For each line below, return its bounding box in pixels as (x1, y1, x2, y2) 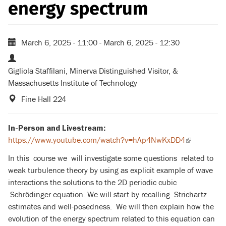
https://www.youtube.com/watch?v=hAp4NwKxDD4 (8, 135, 185, 145)
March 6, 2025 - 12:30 (103, 38, 180, 47)
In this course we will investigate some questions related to (8, 153, 213, 163)
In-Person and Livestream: (8, 124, 105, 132)
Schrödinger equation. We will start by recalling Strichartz (8, 190, 207, 199)
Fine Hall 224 (19, 94, 66, 104)
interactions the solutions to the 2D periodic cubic (8, 178, 177, 187)
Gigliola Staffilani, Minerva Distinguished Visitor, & (8, 66, 178, 76)
